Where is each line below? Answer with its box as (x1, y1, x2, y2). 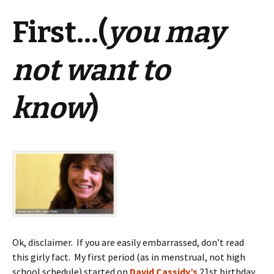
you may (108, 14, 225, 50)
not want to (12, 52, 170, 88)
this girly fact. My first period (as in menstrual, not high (12, 251, 245, 264)
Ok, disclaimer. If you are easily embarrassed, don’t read (12, 236, 244, 249)
